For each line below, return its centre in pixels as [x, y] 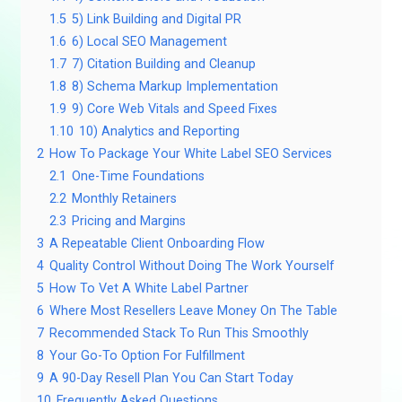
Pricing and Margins [128, 222]
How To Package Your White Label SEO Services [190, 154]
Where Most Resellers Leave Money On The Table [193, 311]
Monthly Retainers [124, 199]
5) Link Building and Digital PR [156, 20]
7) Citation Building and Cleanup [163, 65]
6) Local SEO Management [149, 42]
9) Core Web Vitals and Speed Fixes [174, 109]
